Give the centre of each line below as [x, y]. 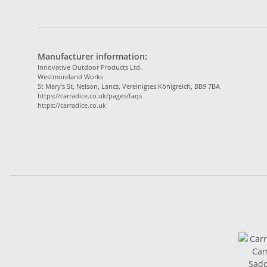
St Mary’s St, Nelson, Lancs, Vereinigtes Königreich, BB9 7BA [129, 86]
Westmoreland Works [71, 76]
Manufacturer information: [92, 56]
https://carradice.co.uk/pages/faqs [90, 95]
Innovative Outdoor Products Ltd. [90, 67]
